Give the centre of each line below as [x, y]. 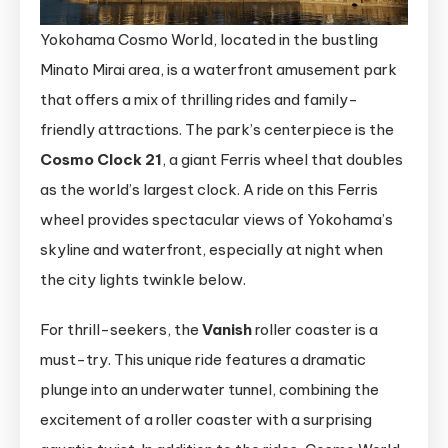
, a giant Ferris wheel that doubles [282, 159]
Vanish [227, 329]
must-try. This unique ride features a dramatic [203, 359]
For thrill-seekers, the [121, 329]
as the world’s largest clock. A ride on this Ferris [209, 189]
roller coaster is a [315, 329]
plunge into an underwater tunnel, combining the [209, 389]
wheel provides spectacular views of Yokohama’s [216, 219]
